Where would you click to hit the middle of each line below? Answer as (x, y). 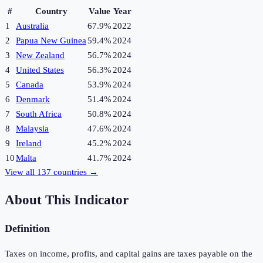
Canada (30, 85)
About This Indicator (67, 200)
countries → (75, 172)
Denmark (33, 100)
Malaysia (32, 129)
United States (40, 70)
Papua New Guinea (51, 41)
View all (21, 172)
